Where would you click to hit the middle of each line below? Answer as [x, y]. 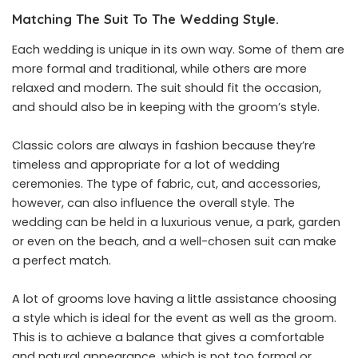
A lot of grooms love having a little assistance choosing [174, 298]
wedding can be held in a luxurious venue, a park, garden [176, 222]
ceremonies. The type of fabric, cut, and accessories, [166, 183]
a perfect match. [62, 260]
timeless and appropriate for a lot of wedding [146, 164]
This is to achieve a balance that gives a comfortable [168, 337]
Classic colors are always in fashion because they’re [164, 145]
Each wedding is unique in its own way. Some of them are [178, 49]
